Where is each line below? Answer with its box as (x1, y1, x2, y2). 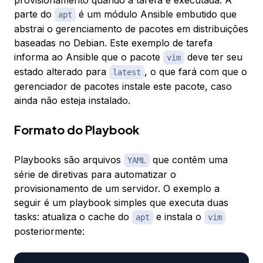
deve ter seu (184, 51, 242, 63)
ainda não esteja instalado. (14, 95, 130, 107)
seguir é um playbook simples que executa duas (14, 197, 228, 209)
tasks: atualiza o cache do (14, 211, 132, 223)
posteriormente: (14, 225, 85, 238)
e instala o (153, 211, 204, 223)
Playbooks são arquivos (14, 154, 124, 166)
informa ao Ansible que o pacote (14, 51, 163, 63)
